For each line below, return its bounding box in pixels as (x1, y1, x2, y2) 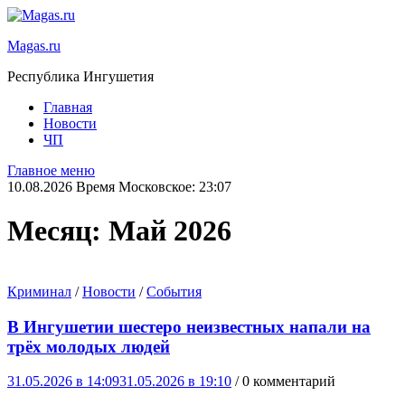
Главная (43, 99, 92, 115)
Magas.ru (7, 38, 61, 53)
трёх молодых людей (7, 336, 170, 356)
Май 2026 (108, 214, 231, 248)
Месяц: (7, 214, 108, 248)
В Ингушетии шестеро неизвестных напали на (7, 316, 371, 336)
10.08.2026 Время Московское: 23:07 (7, 179, 231, 194)
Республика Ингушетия (7, 69, 154, 84)
